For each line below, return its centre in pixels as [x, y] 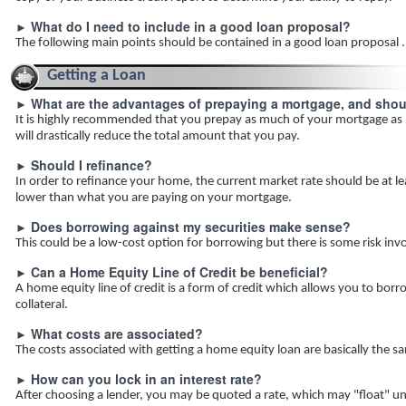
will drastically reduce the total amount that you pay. [158, 136]
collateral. [42, 305]
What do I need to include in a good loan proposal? [191, 26]
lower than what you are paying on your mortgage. [154, 198]
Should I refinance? [92, 165]
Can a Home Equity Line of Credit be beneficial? [179, 272]
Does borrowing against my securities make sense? [191, 227]
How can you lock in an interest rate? [146, 379]
